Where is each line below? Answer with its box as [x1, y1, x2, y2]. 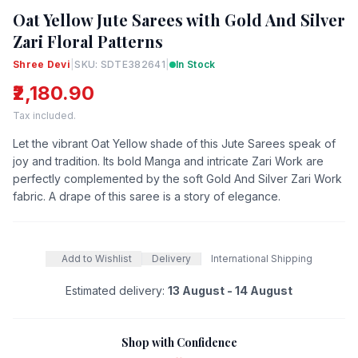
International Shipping [211, 252, 312, 265]
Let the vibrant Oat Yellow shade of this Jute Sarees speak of [13, 136, 336, 150]
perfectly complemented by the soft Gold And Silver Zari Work [13, 171, 342, 185]
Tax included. [13, 109, 76, 121]
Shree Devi [13, 58, 70, 70]
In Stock [176, 58, 216, 70]
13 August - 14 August [168, 283, 292, 297]
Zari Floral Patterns [13, 30, 163, 52]
